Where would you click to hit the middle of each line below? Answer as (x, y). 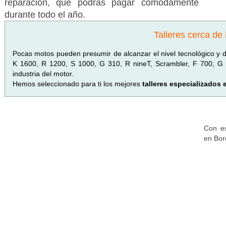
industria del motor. (43, 74)
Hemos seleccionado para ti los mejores (77, 84)
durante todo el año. (45, 15)
